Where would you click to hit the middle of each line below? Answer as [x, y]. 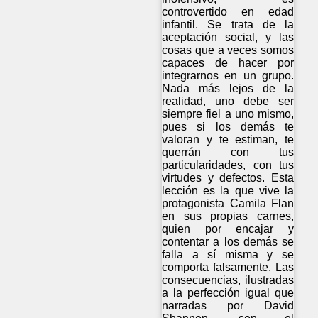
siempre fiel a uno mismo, [228, 114]
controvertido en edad [228, 11]
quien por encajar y [228, 229]
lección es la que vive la [228, 190]
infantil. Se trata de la [228, 24]
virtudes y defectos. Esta [228, 177]
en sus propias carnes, [228, 216]
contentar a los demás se [228, 241]
